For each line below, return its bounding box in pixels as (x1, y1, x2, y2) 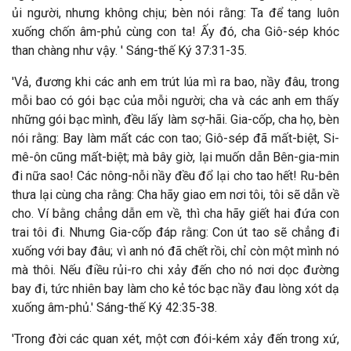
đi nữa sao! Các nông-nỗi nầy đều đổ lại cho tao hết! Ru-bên (12, 168, 339, 183)
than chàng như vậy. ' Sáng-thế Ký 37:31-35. (12, 43, 247, 58)
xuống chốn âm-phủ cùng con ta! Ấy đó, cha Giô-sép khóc (12, 24, 339, 39)
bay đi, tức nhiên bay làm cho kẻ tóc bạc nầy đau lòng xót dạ (12, 281, 339, 296)
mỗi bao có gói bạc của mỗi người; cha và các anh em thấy (12, 93, 339, 108)
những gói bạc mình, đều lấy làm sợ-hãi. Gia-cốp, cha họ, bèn (12, 112, 339, 127)
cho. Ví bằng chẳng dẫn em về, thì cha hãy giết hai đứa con (12, 206, 339, 221)
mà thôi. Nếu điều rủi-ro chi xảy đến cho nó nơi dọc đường (12, 262, 339, 277)
